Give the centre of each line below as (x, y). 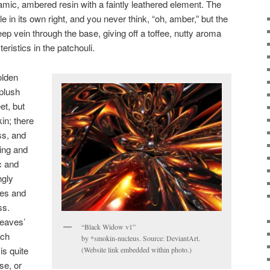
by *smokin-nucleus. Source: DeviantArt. (141, 238)
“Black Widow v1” (108, 227)
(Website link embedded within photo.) (137, 250)
